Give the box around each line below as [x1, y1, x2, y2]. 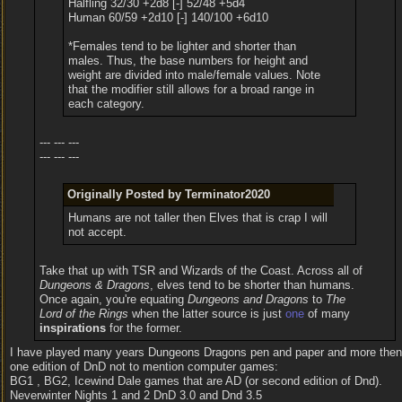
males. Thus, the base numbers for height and [68, 54, 309, 67]
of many [303, 307, 350, 320]
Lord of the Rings [39, 307, 128, 320]
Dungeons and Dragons [187, 293, 309, 306]
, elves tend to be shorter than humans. [149, 278, 354, 292]
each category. [68, 97, 145, 110]
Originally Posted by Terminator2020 [67, 188, 271, 201]
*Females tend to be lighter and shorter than [68, 39, 297, 53]
